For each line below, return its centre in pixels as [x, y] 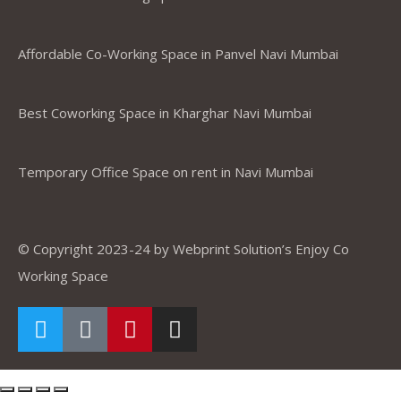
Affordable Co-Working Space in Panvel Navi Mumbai [178, 54]
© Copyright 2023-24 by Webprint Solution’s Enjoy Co [183, 249]
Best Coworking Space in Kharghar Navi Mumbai [165, 113]
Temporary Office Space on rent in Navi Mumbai [166, 172]
